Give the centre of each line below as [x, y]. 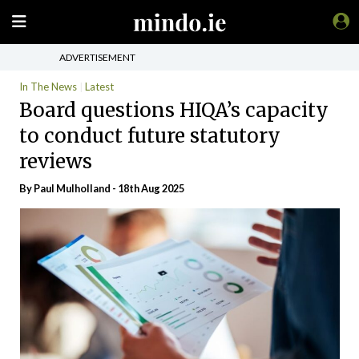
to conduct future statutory [150, 135]
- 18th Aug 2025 [147, 188]
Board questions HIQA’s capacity [174, 110]
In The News [48, 87]
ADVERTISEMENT [97, 57]
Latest [99, 87]
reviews [56, 161]
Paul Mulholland [72, 188]
